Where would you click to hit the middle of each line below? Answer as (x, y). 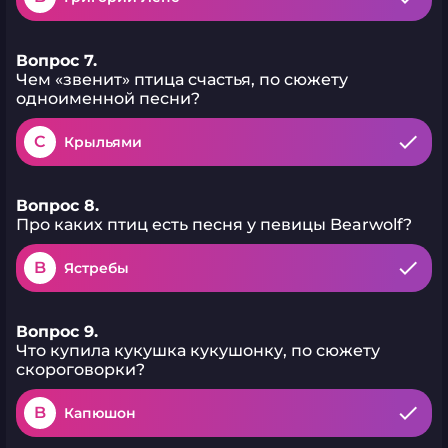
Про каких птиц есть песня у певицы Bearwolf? (214, 224)
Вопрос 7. (56, 60)
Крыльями (103, 142)
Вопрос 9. (57, 331)
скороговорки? (80, 369)
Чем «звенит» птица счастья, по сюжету (182, 79)
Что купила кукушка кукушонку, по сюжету (198, 350)
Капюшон (100, 413)
